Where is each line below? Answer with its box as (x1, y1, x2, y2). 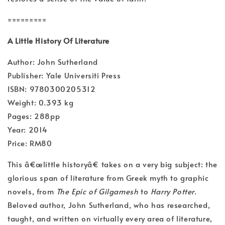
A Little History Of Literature (8, 35, 109, 46)
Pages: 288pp (8, 110, 60, 122)
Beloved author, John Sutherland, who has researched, (8, 199, 210, 210)
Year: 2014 (8, 124, 48, 135)
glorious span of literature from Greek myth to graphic (8, 172, 209, 183)
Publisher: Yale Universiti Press (8, 70, 121, 81)
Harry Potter (150, 186, 195, 197)
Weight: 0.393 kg (8, 97, 74, 108)
